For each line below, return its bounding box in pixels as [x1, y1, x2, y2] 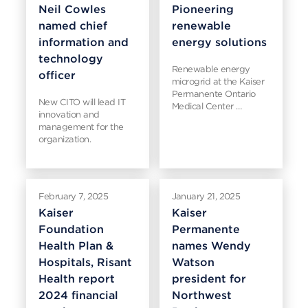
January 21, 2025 [171, 191, 241, 201]
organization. [38, 134, 91, 144]
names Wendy [171, 239, 251, 252]
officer [38, 69, 76, 82]
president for [171, 272, 246, 285]
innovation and [38, 109, 100, 120]
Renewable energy [171, 64, 250, 74]
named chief [38, 19, 107, 32]
